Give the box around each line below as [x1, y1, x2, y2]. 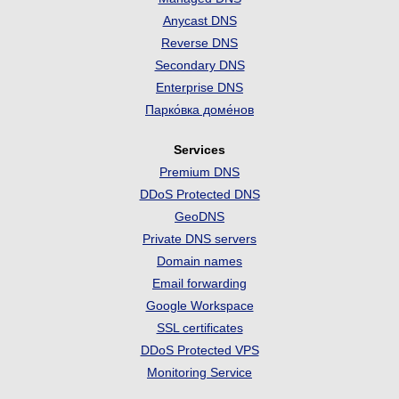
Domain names [157, 253, 242, 268]
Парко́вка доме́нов [145, 102, 254, 117]
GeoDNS [175, 208, 224, 224]
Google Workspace [145, 297, 254, 313]
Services [174, 142, 225, 157]
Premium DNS [159, 164, 240, 179]
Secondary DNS [154, 57, 245, 72]
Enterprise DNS [156, 79, 243, 94]
